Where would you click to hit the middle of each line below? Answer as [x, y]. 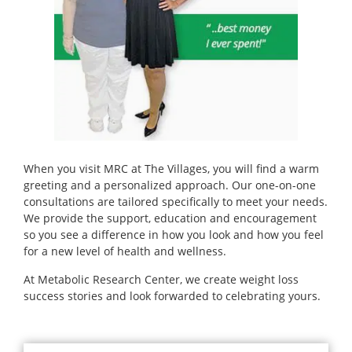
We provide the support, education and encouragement [170, 218]
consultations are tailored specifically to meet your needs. [176, 202]
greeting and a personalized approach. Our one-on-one [170, 185]
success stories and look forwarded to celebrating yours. [172, 296]
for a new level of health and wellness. [125, 251]
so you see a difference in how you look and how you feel [174, 235]
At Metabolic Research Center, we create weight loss [161, 280]
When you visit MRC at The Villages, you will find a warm [171, 169]
